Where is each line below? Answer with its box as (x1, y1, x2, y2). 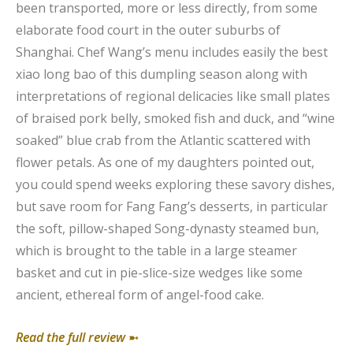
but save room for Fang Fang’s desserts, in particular (16, 197, 328, 215)
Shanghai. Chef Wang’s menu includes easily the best (16, 43, 328, 61)
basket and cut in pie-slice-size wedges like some (16, 263, 303, 281)
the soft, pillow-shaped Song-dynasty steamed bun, (16, 219, 319, 237)
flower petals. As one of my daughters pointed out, (16, 153, 314, 171)
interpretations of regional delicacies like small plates (16, 87, 330, 105)
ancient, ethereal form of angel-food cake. (16, 285, 264, 303)
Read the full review (16, 328, 125, 346)
